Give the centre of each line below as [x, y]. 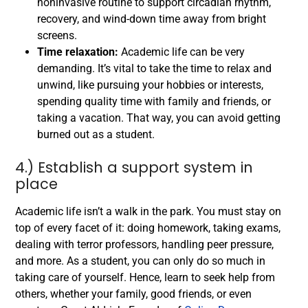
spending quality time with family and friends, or [154, 102]
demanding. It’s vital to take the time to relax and [154, 69]
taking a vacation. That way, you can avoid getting [159, 118]
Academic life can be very [183, 52]
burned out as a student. [96, 135]
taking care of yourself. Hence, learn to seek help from [145, 278]
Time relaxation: [79, 52]
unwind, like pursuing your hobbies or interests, [150, 85]
